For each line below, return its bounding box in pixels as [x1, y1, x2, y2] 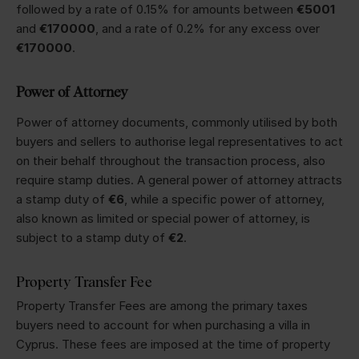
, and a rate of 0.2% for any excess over [95, 20, 320, 36]
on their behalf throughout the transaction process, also [16, 152, 325, 168]
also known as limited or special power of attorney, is [16, 210, 310, 226]
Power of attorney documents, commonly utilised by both [16, 114, 337, 130]
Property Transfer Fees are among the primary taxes [16, 297, 308, 313]
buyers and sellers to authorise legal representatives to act [16, 133, 343, 149]
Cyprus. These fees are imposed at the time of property [16, 336, 330, 352]
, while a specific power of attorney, [124, 191, 325, 207]
